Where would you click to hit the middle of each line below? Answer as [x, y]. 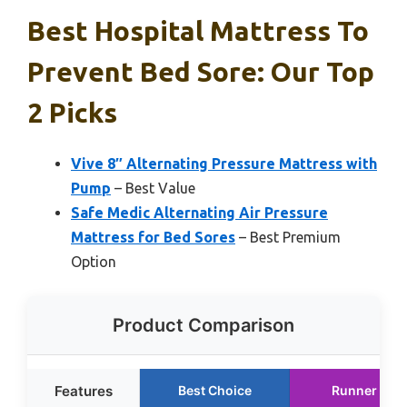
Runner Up [364, 391]
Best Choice [214, 391]
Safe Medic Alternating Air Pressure [199, 213]
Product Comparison [203, 326]
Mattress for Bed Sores [153, 238]
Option [94, 262]
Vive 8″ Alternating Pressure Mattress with [224, 164]
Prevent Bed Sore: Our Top [201, 72]
